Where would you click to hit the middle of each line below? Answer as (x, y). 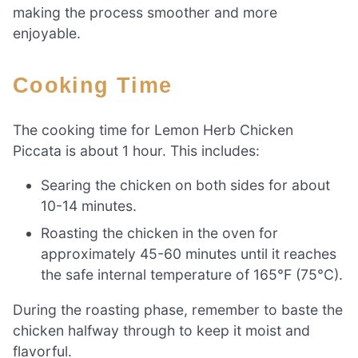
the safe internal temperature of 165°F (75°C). (192, 275)
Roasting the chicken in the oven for (160, 233)
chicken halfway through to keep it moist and (161, 331)
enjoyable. (47, 33)
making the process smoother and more (145, 12)
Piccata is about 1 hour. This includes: (136, 150)
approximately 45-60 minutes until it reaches (189, 254)
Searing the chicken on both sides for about (186, 185)
